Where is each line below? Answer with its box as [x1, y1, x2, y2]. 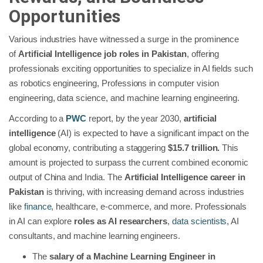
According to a [9, 113, 64, 124]
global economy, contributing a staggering [9, 143, 168, 153]
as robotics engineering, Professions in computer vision [9, 78, 219, 89]
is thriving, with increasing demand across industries [43, 187, 245, 197]
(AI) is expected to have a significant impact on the [58, 128, 249, 139]
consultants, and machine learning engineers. [9, 231, 183, 241]
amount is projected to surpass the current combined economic [9, 157, 249, 168]
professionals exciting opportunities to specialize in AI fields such [9, 63, 253, 74]
